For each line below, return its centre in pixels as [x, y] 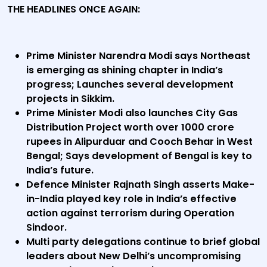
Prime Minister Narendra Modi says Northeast [138, 56]
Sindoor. [46, 227]
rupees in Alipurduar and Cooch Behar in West [139, 142]
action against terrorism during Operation [130, 213]
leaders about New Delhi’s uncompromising [133, 256]
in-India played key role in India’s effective [131, 199]
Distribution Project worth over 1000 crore [130, 127]
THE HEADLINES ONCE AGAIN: [74, 9]
